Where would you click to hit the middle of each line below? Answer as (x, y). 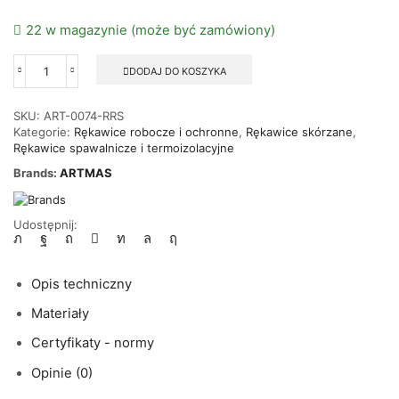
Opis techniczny (81, 284)
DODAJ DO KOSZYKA (177, 71)
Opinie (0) (62, 373)
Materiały (60, 313)
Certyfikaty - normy (93, 343)
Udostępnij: (45, 224)
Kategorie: (44, 132)
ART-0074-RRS (84, 116)
